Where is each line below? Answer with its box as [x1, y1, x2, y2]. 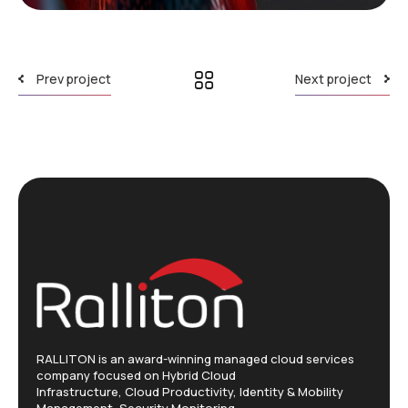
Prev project [36, 70, 111, 88]
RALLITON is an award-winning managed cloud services [36, 350, 354, 367]
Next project [295, 70, 372, 88]
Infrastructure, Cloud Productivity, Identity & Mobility [36, 382, 343, 400]
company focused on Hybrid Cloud [36, 366, 236, 383]
